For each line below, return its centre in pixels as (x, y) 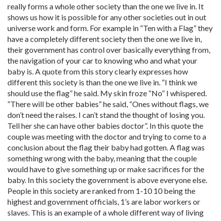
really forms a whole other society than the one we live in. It (106, 6)
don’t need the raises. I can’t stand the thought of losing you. (106, 115)
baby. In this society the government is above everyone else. (107, 180)
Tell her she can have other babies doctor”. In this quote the (105, 126)
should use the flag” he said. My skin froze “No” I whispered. (107, 93)
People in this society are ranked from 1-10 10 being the (101, 191)
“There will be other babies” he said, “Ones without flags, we (108, 104)
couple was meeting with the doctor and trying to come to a (107, 136)
